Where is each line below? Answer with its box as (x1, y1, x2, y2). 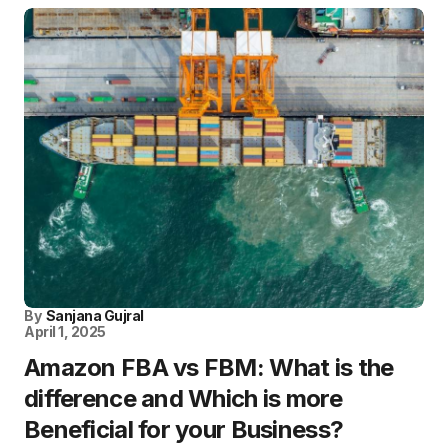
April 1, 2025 (24, 323, 106, 340)
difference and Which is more (24, 384, 342, 413)
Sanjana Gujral (45, 307, 144, 324)
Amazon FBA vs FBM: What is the (24, 353, 394, 382)
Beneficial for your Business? (24, 415, 344, 444)
